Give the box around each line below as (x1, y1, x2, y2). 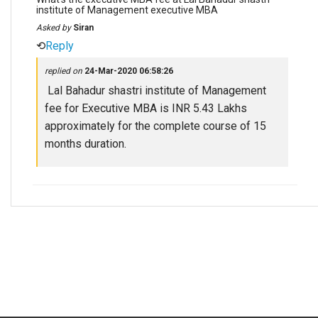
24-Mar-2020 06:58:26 (84, 66, 173, 76)
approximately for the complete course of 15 (45, 119, 266, 133)
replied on (45, 66, 84, 76)
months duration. (45, 137, 126, 150)
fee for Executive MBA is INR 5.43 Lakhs (45, 102, 247, 115)
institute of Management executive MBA (36, 4, 218, 16)
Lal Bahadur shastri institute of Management (45, 84, 266, 97)
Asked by (36, 23, 73, 33)
